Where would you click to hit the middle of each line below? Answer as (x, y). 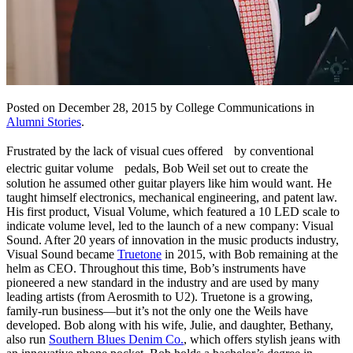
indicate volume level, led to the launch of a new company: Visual (170, 225)
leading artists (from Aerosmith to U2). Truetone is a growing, (160, 296)
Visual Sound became (62, 254)
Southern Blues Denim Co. (116, 339)
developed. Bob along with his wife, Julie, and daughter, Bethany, (170, 325)
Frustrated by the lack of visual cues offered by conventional (160, 150)
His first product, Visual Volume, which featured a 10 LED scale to (173, 211)
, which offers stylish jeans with (262, 339)
